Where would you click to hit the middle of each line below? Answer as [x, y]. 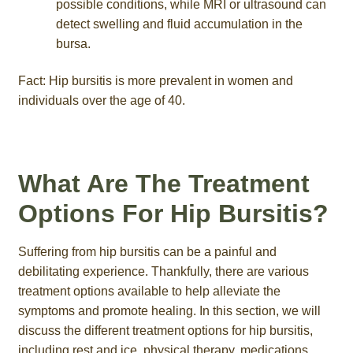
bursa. [73, 43]
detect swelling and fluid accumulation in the [179, 24]
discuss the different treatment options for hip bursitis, [165, 331]
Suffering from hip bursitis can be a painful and [147, 252]
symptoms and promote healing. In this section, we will [169, 311]
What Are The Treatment [163, 183]
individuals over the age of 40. [101, 101]
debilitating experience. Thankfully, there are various [163, 272]
